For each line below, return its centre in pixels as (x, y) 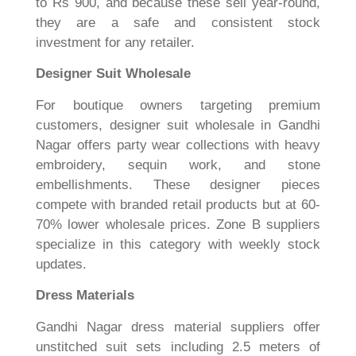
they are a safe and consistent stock (178, 23)
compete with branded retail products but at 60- (178, 204)
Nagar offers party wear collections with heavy (178, 145)
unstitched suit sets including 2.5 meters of (178, 346)
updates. (61, 264)
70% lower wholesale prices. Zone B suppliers (178, 224)
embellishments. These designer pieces (178, 184)
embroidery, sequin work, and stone (178, 164)
